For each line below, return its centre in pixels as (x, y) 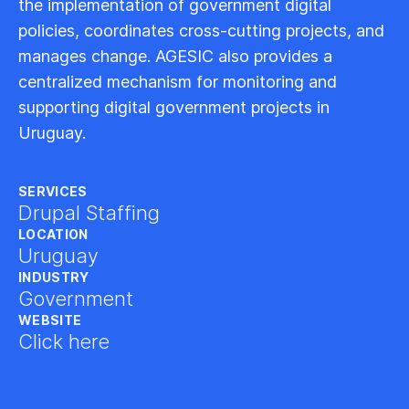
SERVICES (53, 191)
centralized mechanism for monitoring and (178, 82)
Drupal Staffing (89, 213)
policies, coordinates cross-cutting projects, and (201, 31)
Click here (64, 341)
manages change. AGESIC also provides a (175, 56)
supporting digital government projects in (174, 107)
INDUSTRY (54, 277)
